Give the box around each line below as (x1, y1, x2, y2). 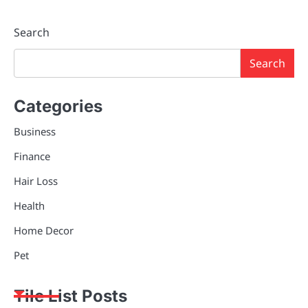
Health (14, 198, 45, 212)
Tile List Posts (14, 285, 127, 306)
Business (14, 124, 56, 138)
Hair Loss (14, 173, 58, 188)
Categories (14, 96, 102, 116)
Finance (14, 148, 50, 163)
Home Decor (14, 223, 74, 237)
